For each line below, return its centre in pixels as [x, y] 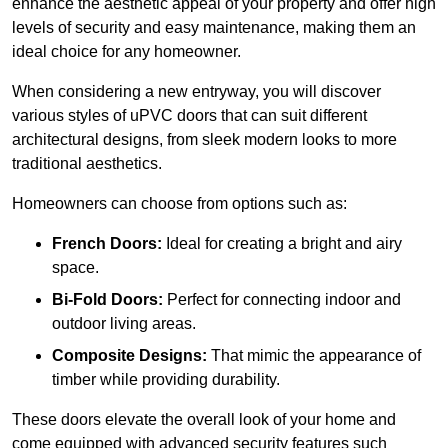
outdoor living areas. [124, 324]
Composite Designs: [129, 356]
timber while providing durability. [166, 380]
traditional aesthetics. [87, 164]
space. [75, 268]
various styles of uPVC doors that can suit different [189, 116]
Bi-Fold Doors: [107, 300]
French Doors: [107, 244]
